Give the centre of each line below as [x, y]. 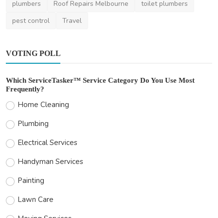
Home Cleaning [44, 104]
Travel [72, 20]
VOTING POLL [33, 53]
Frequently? [25, 89]
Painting [31, 180]
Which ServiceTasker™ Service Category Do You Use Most [100, 80]
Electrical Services [48, 142]
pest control [31, 20]
